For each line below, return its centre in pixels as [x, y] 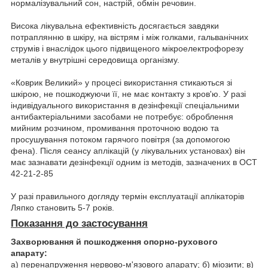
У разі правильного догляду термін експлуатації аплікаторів [127, 197]
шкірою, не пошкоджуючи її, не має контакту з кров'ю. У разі [128, 94]
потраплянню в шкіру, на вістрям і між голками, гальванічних [130, 37]
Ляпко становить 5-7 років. [63, 208]
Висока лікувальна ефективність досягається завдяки [115, 26]
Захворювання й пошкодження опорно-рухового [114, 241]
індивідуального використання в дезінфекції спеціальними [125, 106]
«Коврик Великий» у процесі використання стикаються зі [121, 83]
